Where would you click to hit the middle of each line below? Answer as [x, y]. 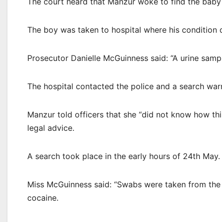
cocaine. [43, 198]
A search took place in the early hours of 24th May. [124, 156]
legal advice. [51, 128]
